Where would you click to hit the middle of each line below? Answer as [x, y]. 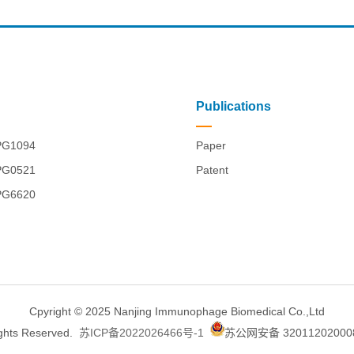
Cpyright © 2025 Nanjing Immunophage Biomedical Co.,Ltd [177, 312]
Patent [213, 170]
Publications [234, 107]
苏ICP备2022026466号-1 [141, 333]
